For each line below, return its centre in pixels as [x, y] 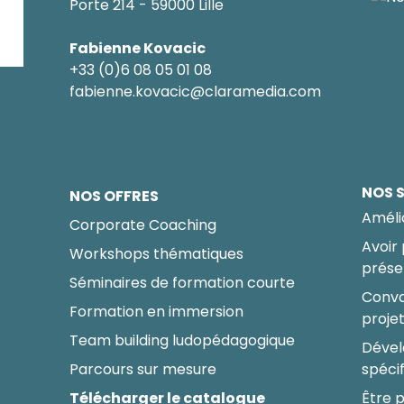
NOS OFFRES [114, 197]
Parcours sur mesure [142, 370]
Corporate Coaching [142, 225]
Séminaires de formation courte [182, 283]
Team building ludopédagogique [182, 341]
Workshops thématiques [156, 254]
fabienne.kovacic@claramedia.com [195, 92]
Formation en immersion [156, 312]
